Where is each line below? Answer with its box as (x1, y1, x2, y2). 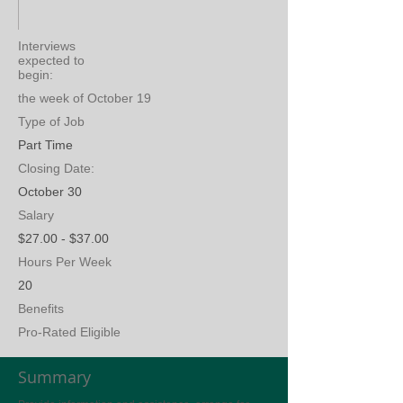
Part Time (18, 138, 73, 152)
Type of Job (18, 114, 85, 129)
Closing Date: (18, 161, 98, 175)
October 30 (18, 184, 82, 199)
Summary (18, 366, 91, 388)
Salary (18, 208, 54, 222)
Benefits (18, 301, 64, 316)
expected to (18, 53, 85, 67)
